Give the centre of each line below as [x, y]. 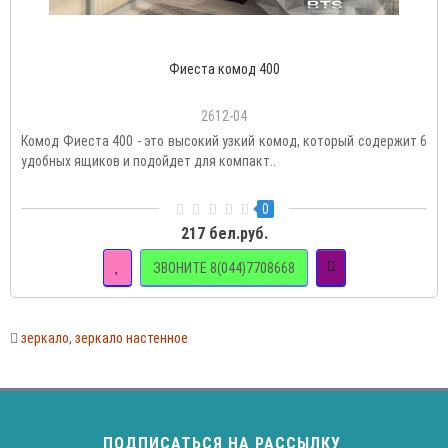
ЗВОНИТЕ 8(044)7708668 [223, 267]
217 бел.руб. [224, 234]
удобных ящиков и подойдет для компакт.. [148, 161]
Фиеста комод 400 [224, 69]
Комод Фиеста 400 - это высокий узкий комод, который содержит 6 [224, 141]
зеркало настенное [131, 338]
